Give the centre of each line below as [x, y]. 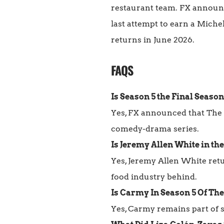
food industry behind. [154, 177]
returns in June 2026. [153, 40]
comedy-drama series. [155, 129]
